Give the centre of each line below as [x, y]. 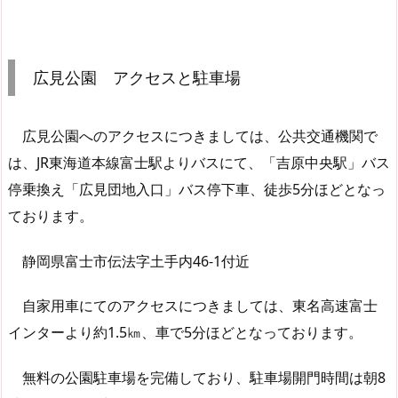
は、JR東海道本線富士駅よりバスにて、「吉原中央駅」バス [199, 162]
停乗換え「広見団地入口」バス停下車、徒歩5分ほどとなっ [197, 189]
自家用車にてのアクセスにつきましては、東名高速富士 [193, 306]
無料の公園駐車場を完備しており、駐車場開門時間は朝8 [197, 378]
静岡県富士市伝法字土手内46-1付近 [129, 261]
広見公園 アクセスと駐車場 [137, 77]
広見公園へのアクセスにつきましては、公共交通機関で [193, 135]
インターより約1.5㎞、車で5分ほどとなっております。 [185, 333]
